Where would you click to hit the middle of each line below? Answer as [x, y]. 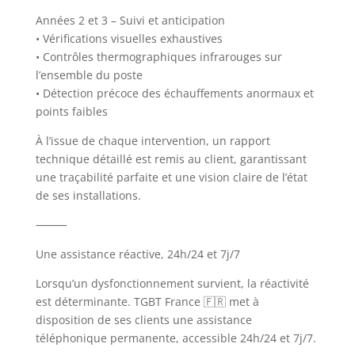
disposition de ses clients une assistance [143, 319]
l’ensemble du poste [89, 74]
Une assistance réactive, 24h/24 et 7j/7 [137, 254]
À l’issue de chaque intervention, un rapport [153, 140]
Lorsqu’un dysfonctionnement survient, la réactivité [172, 283]
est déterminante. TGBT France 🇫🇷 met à [147, 301]
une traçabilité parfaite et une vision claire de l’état [171, 177]
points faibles [71, 111]
